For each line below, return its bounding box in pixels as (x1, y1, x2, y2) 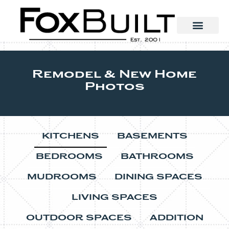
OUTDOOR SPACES (26, 215, 132, 223)
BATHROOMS (120, 153, 194, 162)
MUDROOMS (27, 174, 97, 182)
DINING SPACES (114, 174, 202, 182)
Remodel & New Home (32, 70, 197, 80)
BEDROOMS (35, 153, 103, 162)
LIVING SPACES (72, 194, 157, 202)
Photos (84, 82, 145, 93)
